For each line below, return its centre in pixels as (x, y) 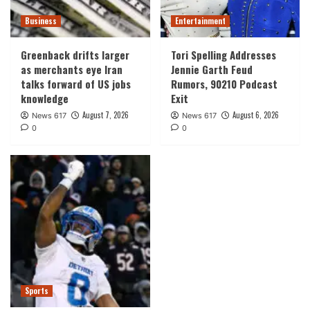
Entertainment (200, 20)
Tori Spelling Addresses (223, 54)
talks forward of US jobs (76, 83)
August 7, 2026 (106, 115)
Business (41, 20)
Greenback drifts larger (75, 54)
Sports (37, 290)
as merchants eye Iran (72, 69)
